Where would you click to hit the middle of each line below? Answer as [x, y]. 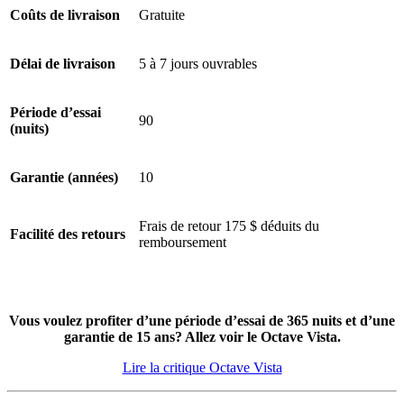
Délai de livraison [63, 64]
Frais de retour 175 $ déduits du [229, 226]
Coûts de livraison [65, 15]
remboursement [183, 243]
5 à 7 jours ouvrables [198, 64]
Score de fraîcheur [59, 88]
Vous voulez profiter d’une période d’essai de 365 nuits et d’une [202, 321]
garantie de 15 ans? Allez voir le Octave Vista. [202, 337]
